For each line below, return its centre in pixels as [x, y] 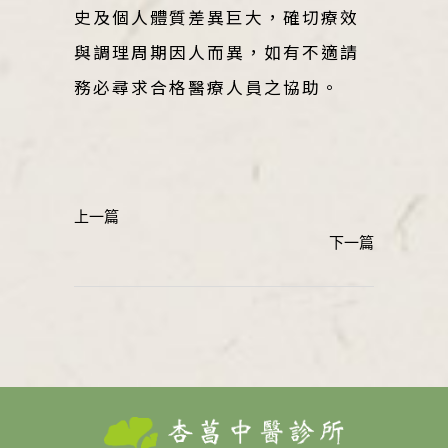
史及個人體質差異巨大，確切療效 [216, 16]
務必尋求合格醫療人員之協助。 [207, 86]
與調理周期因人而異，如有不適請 [216, 51]
